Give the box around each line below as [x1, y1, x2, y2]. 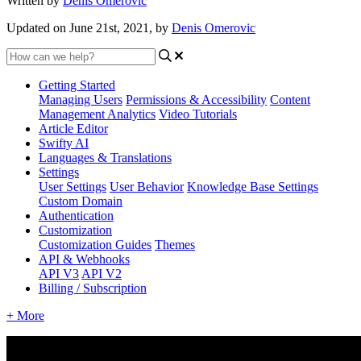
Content [270, 92, 310, 106]
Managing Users [39, 92, 122, 106]
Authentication [39, 208, 114, 222]
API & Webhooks [39, 251, 130, 266]
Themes [155, 237, 195, 251]
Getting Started [39, 77, 115, 92]
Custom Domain [39, 193, 122, 208]
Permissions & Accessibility [126, 92, 267, 106]
